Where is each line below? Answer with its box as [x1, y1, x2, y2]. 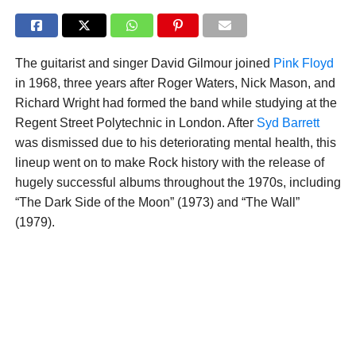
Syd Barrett [256, 116, 319, 130]
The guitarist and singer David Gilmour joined [14, 56, 273, 71]
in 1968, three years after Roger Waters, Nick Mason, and [14, 76, 335, 91]
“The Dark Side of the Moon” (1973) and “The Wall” [14, 195, 300, 210]
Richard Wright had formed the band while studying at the [14, 96, 337, 110]
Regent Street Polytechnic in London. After [14, 116, 257, 130]
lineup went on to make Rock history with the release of [14, 156, 324, 170]
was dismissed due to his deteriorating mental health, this [14, 136, 336, 150]
